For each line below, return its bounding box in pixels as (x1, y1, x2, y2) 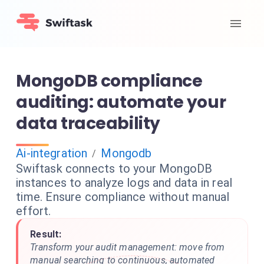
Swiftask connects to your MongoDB (16, 161, 213, 176)
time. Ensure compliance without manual (16, 190, 230, 204)
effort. (16, 204, 51, 218)
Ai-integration (16, 146, 88, 160)
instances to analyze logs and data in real (16, 176, 233, 190)
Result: (30, 229, 62, 240)
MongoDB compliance (16, 70, 203, 93)
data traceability (16, 112, 160, 135)
